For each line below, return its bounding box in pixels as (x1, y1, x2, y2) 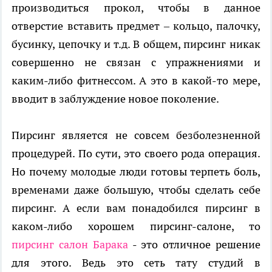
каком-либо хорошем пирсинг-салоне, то (12, 219, 260, 234)
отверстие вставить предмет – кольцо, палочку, (12, 19, 260, 33)
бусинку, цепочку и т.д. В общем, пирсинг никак (12, 37, 260, 52)
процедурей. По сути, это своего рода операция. (12, 146, 260, 161)
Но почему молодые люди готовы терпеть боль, (12, 165, 260, 179)
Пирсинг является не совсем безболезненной (12, 128, 260, 143)
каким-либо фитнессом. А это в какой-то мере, (12, 73, 260, 88)
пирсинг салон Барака (12, 237, 128, 252)
